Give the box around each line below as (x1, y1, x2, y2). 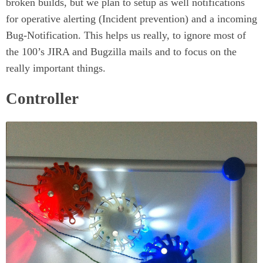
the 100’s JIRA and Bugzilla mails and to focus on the (6, 45, 237, 58)
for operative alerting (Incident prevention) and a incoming (6, 12, 257, 25)
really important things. (6, 62, 106, 74)
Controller (6, 90, 79, 108)
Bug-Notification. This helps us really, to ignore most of (6, 29, 246, 41)
